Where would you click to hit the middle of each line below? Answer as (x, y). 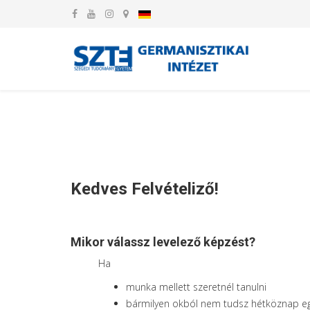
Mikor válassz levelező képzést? (163, 242)
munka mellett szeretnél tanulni (196, 287)
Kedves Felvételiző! (145, 189)
